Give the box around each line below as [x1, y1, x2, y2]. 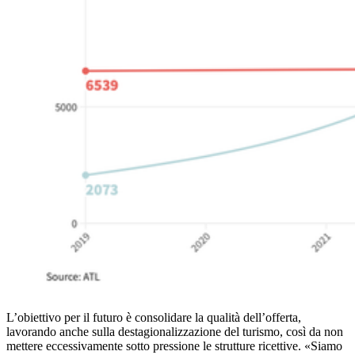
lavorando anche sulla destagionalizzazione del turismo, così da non [6, 325, 343, 339]
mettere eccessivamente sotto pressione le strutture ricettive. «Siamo [6, 339, 342, 353]
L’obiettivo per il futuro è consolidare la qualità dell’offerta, [6, 311, 301, 325]
